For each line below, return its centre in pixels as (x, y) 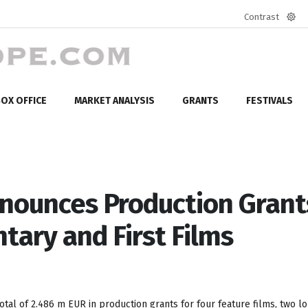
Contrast (262, 17)
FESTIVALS (269, 100)
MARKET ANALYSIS (114, 100)
